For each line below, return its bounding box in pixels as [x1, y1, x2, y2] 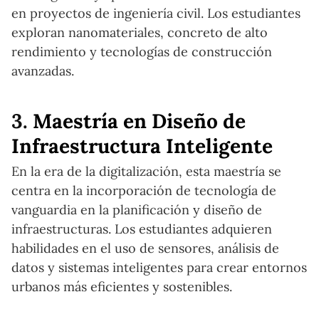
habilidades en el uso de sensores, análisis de [11, 240, 279, 256]
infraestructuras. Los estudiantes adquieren [11, 221, 272, 237]
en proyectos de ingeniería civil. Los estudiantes [11, 5, 300, 21]
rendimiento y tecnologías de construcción [11, 43, 272, 60]
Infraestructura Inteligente [11, 133, 273, 159]
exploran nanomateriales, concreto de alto [11, 24, 268, 41]
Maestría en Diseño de [33, 108, 246, 134]
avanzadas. [11, 63, 74, 79]
